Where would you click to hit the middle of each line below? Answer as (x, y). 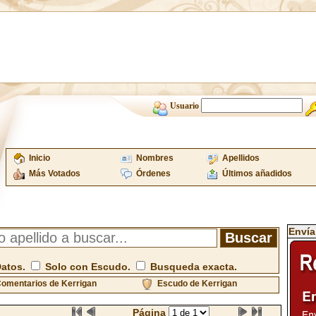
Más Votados (54, 174)
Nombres (154, 158)
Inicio (39, 158)
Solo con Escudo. (87, 267)
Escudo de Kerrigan (197, 284)
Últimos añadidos (257, 174)
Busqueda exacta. (192, 267)
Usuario (185, 106)
